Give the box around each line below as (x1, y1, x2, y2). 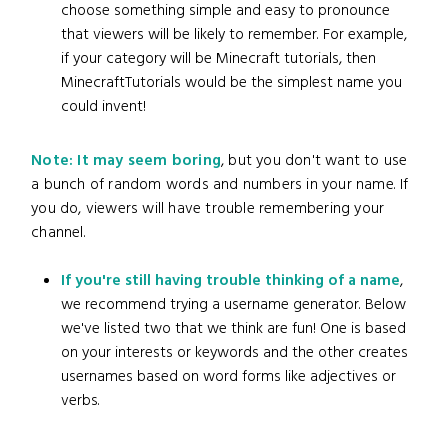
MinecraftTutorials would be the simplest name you (61, 70, 403, 95)
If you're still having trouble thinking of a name (61, 268, 401, 293)
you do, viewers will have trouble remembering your (31, 196, 385, 221)
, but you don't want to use (221, 148, 408, 173)
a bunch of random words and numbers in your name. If (31, 172, 409, 197)
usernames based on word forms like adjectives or (61, 364, 397, 389)
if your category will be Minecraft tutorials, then (61, 46, 377, 71)
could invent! (61, 94, 147, 119)
